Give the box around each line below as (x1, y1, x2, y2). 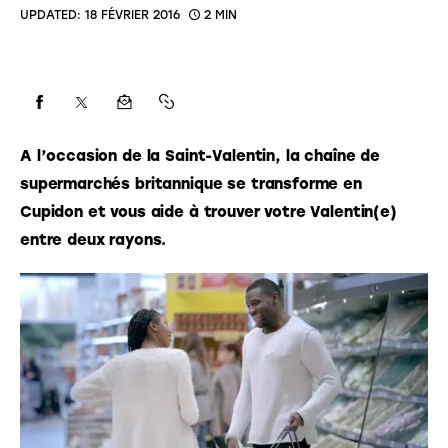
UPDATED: (20, 7, 81, 22)
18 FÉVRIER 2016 (84, 7, 180, 22)
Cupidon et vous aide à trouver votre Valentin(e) (20, 202, 402, 221)
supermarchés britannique (20, 174, 223, 193)
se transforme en (222, 174, 367, 193)
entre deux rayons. (20, 230, 167, 249)
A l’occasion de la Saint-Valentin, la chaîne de (20, 146, 385, 165)
